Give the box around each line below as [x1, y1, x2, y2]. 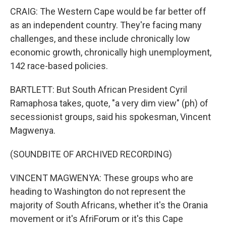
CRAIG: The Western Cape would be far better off [10, 6, 206, 17]
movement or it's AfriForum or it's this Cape [10, 213, 183, 224]
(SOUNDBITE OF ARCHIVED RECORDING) [10, 149, 172, 159]
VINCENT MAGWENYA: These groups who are [10, 173, 193, 183]
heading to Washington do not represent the [10, 186, 186, 197]
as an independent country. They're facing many [10, 20, 202, 30]
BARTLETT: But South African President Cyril [10, 84, 187, 95]
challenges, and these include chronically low [10, 33, 190, 44]
